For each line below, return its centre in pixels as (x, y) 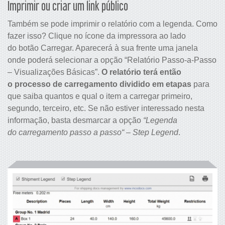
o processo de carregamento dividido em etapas (100, 84)
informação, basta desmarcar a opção (75, 120)
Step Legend (155, 132)
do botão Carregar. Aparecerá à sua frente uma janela (103, 48)
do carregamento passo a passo (65, 132)
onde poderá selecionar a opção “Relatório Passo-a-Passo (112, 60)
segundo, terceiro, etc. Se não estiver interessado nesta (106, 108)
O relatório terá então (141, 72)
